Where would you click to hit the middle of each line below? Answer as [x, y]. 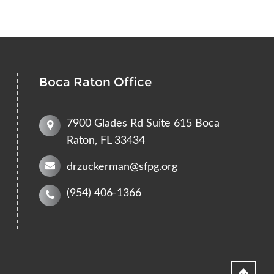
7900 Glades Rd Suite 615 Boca [143, 123]
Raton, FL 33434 [106, 140]
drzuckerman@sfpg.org [122, 167]
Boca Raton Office [96, 82]
